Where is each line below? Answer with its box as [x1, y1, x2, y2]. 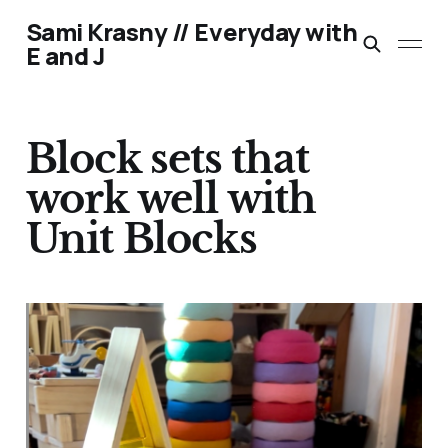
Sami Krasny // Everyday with [25, 15, 358, 48]
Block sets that [25, 134, 309, 185]
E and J [25, 39, 105, 72]
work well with [25, 174, 316, 225]
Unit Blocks [25, 214, 257, 265]
